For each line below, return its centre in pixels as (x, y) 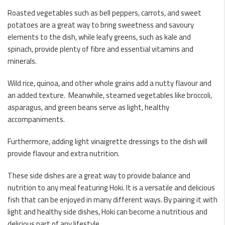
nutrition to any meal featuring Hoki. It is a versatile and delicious (111, 188)
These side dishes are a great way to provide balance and (99, 176)
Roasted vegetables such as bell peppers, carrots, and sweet (104, 13)
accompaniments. (36, 119)
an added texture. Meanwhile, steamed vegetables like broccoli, (110, 95)
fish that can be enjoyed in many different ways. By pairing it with (113, 200)
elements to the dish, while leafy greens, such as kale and (99, 37)
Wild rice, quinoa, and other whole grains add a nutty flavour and (109, 83)
